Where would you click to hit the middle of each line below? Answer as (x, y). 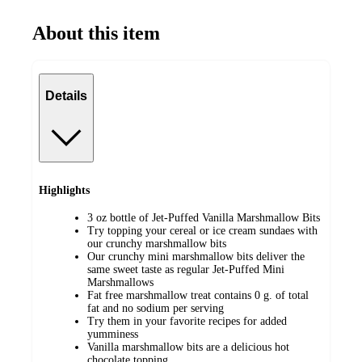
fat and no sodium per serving (156, 309)
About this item (96, 34)
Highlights (64, 190)
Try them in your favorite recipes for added (187, 322)
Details (66, 95)
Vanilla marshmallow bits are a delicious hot (188, 347)
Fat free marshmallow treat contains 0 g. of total (198, 296)
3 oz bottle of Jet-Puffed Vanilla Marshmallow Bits (204, 218)
